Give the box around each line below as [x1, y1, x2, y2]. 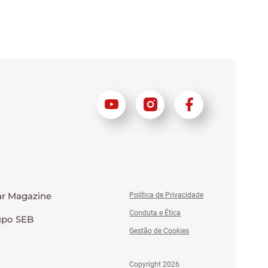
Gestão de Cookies [129, 226, 190, 235]
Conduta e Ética [129, 208, 181, 217]
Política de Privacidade [129, 190, 204, 199]
